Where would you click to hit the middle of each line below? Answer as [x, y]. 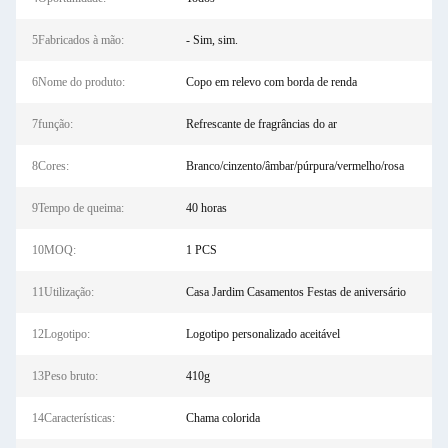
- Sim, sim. [211, 40]
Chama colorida [222, 418]
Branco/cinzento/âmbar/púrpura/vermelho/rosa [294, 166]
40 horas [206, 208]
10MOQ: [54, 250]
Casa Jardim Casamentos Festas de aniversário [295, 292]
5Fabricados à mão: [78, 40]
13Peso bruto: [65, 376]
